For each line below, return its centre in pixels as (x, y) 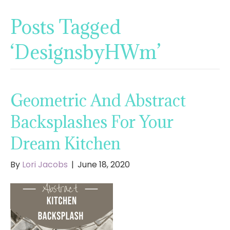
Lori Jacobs (45, 165)
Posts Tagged (65, 27)
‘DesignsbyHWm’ (85, 52)
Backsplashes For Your (92, 122)
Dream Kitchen (65, 144)
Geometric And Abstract (98, 101)
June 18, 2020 (104, 165)
